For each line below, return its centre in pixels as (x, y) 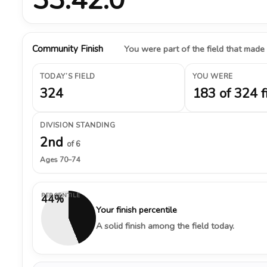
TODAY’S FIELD (68, 76)
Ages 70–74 (60, 160)
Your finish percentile (136, 210)
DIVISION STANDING (78, 125)
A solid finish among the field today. (165, 226)
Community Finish (68, 49)
